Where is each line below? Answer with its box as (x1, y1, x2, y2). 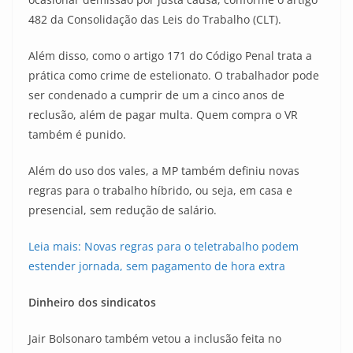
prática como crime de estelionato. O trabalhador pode (28, 68, 319, 83)
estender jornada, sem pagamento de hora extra (28, 258, 285, 273)
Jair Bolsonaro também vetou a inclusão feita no (28, 331, 281, 346)
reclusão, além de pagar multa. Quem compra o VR (28, 107, 298, 122)
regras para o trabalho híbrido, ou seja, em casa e (28, 183, 292, 198)
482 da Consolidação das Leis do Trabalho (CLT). (28, 12, 281, 27)
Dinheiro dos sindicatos (28, 295, 156, 310)
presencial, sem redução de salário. (28, 203, 217, 217)
